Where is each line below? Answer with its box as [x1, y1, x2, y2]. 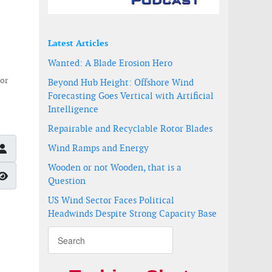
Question [48, 175, 86, 186]
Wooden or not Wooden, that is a [48, 161, 182, 173]
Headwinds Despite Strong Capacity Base [48, 208, 217, 219]
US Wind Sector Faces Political [48, 194, 174, 206]
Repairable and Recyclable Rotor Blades [48, 123, 212, 134]
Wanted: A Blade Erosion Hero [48, 57, 172, 69]
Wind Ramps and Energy [48, 142, 149, 154]
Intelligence [48, 103, 98, 115]
